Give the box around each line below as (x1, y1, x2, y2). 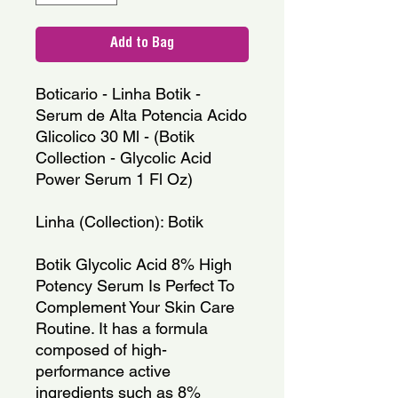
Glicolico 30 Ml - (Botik (36, 126, 195, 146)
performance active (36, 361, 171, 380)
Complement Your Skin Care (36, 297, 235, 316)
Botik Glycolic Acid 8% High (36, 254, 232, 274)
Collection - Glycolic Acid (36, 147, 211, 167)
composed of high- (36, 339, 167, 359)
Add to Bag (110, 36, 174, 52)
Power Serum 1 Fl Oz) (36, 169, 193, 188)
